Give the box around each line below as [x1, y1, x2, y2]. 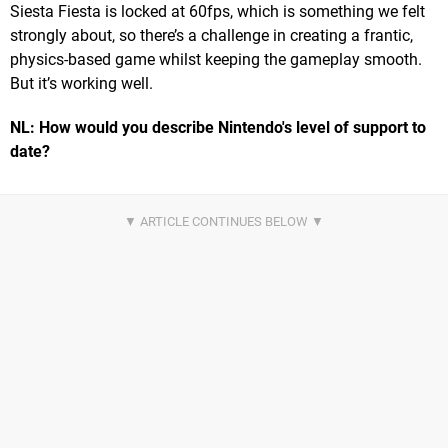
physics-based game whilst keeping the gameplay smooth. [10, 49, 422, 69]
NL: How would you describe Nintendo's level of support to [10, 117, 426, 137]
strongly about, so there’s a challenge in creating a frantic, [10, 25, 413, 45]
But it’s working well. [10, 73, 153, 93]
